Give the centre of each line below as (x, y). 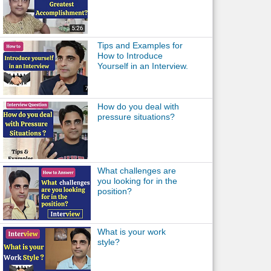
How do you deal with (138, 106)
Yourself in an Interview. (142, 66)
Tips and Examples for (140, 45)
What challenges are (136, 171)
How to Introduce (130, 56)
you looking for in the (137, 181)
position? (114, 191)
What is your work (131, 232)
